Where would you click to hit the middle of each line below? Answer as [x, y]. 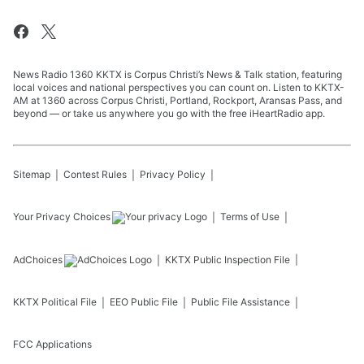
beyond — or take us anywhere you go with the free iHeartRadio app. [169, 114]
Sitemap [32, 175]
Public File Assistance [240, 302]
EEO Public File [144, 302]
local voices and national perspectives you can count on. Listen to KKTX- [179, 88]
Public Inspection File [242, 260]
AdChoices [38, 260]
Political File [69, 302]
